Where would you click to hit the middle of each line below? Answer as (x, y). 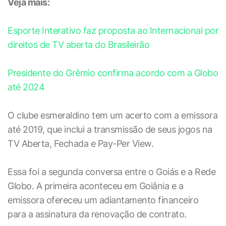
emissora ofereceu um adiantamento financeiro (103, 200)
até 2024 (27, 87)
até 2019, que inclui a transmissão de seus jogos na (110, 129)
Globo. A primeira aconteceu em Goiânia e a (95, 186)
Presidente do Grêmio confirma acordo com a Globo (113, 73)
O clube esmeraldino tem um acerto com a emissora (112, 115)
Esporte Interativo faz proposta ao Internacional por (113, 31)
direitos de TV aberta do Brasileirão (78, 45)
